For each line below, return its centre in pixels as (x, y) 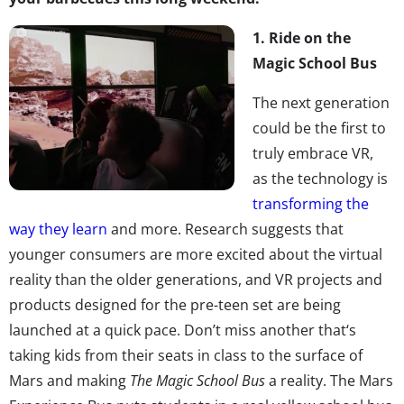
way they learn (58, 229)
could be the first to (319, 128)
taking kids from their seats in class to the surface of (186, 355)
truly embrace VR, (313, 153)
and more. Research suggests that (225, 229)
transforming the (311, 203)
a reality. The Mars (329, 380)
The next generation (321, 102)
